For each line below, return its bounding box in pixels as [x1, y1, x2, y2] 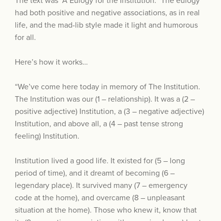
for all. [15, 33, 36, 43]
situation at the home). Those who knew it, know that [15, 205, 197, 216]
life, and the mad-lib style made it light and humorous [15, 20, 198, 31]
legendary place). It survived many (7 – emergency [15, 181, 187, 191]
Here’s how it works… [15, 57, 88, 68]
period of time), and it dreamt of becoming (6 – [15, 168, 175, 179]
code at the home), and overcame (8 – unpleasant [15, 193, 185, 203]
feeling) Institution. [15, 131, 79, 142]
